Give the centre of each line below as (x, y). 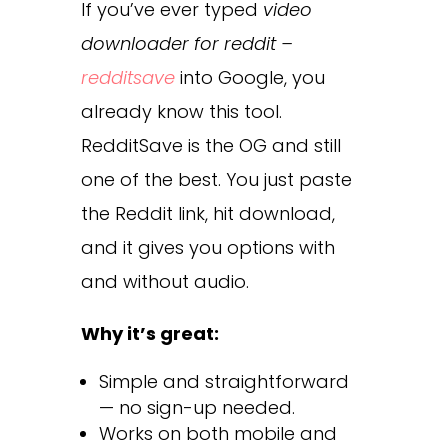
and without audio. (164, 282)
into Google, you (249, 78)
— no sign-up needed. (196, 408)
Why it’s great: (149, 334)
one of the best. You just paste (216, 180)
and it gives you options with (207, 248)
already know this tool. (181, 112)
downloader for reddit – (186, 44)
